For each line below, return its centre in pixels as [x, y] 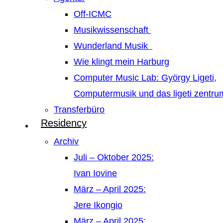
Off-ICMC [93, 14]
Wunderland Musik [113, 46]
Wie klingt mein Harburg [121, 62]
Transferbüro [79, 110]
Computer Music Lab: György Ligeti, [145, 78]
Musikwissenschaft [112, 30]
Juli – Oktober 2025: [114, 157]
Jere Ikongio [98, 205]
